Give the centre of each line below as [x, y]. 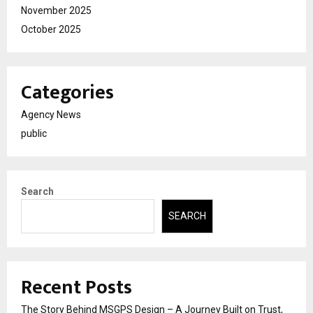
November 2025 [56, 11]
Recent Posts [77, 287]
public [34, 134]
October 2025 [51, 30]
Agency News [51, 115]
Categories [67, 93]
